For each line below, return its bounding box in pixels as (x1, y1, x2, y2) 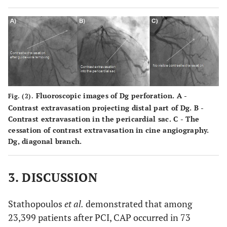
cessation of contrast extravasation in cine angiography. (8, 125, 209, 135)
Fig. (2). (8, 92, 34, 100)
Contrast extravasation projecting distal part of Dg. (8, 102, 194, 112)
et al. (64, 197, 84, 210)
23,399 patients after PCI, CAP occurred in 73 (8, 211, 191, 223)
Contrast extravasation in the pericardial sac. (8, 113, 174, 124)
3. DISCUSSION (8, 169, 98, 185)
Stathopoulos (8, 197, 64, 210)
